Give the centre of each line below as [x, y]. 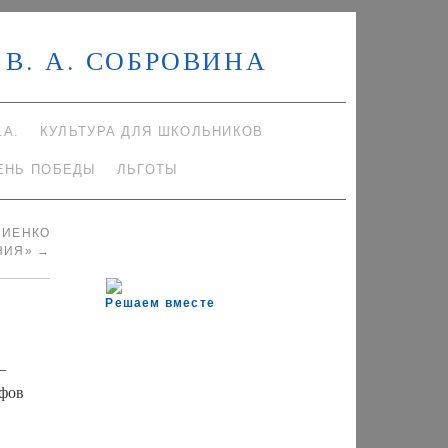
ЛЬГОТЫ [147, 169]
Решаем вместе [160, 303]
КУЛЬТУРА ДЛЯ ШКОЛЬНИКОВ [151, 131]
